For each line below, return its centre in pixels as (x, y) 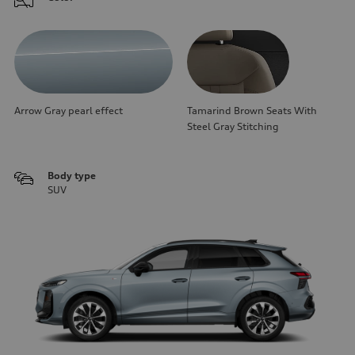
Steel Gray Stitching (233, 126)
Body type (72, 175)
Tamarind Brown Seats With (252, 110)
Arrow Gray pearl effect (69, 110)
